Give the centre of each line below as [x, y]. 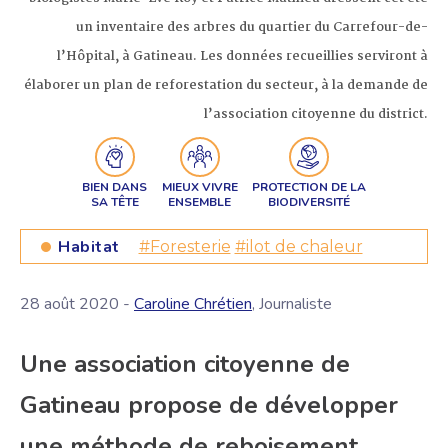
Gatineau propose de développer [209, 405]
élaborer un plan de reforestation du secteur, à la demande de [226, 86]
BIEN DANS [115, 186]
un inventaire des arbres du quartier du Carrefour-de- [252, 28]
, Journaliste [292, 304]
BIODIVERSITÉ [309, 201]
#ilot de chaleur [298, 247]
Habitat [89, 247]
